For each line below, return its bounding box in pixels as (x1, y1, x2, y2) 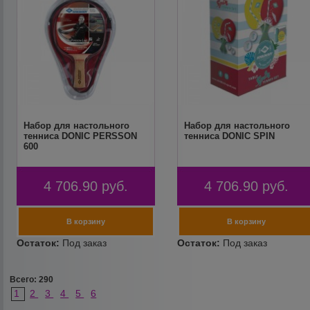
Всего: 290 (10, 275, 54, 284)
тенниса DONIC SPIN (183, 131, 275, 141)
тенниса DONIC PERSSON (24, 131, 138, 141)
